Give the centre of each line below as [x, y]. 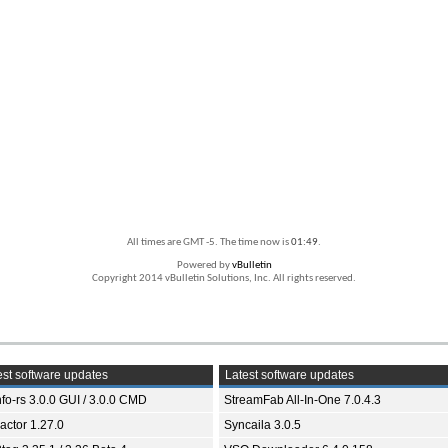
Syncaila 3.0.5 [262, 425]
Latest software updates [288, 375]
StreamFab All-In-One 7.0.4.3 [302, 400]
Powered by [204, 266]
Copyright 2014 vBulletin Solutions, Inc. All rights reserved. [224, 279]
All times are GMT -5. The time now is [209, 243]
